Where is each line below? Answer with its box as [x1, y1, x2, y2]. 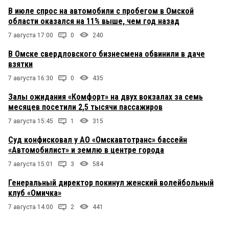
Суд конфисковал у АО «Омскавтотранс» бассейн [8, 134, 187, 145]
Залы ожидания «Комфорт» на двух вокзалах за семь [8, 91, 203, 102]
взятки [8, 59, 33, 69]
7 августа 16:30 [8, 74, 53, 82]
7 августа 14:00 [8, 203, 53, 211]
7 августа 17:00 [8, 31, 53, 39]
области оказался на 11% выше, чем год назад [8, 16, 179, 26]
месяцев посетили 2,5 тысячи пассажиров [8, 102, 163, 112]
